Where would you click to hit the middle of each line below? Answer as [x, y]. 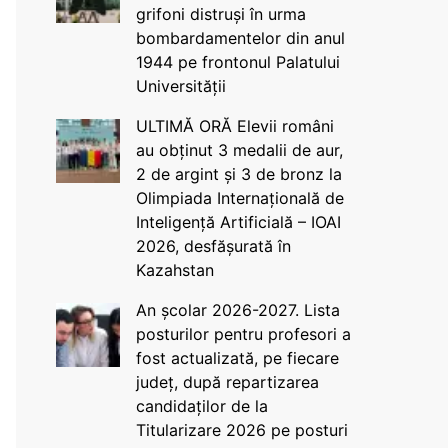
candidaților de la [201, 406]
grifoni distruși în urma [220, 14]
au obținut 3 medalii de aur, [239, 150]
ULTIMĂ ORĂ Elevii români [234, 126]
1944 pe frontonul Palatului [237, 62]
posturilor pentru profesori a [243, 334]
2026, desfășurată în [213, 246]
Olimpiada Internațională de [239, 198]
